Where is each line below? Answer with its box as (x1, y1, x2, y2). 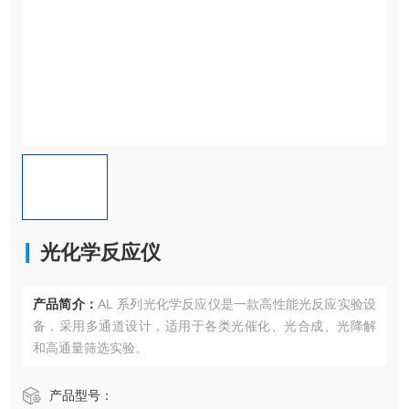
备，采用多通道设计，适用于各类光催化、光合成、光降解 (33, 319, 376, 333)
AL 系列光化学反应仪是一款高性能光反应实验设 (98, 297, 376, 311)
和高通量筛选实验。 (33, 341, 148, 355)
